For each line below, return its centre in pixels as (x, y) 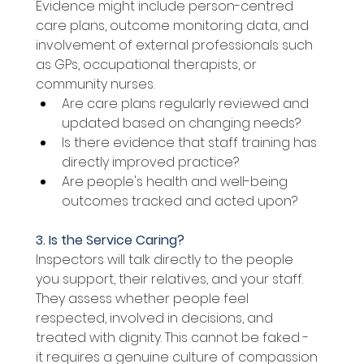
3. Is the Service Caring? (111, 240)
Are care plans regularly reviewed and (186, 104)
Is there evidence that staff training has (191, 143)
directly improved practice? (152, 162)
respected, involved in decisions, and (156, 318)
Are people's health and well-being (176, 182)
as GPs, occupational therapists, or (147, 65)
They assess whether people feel (143, 299)
